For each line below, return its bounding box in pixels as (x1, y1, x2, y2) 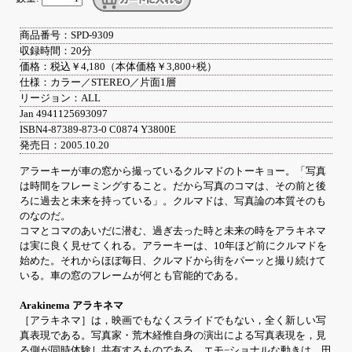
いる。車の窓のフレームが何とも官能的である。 (20, 270, 244, 282)
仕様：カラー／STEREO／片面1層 (20, 77, 176, 89)
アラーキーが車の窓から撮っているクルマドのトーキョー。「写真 (20, 166, 326, 178)
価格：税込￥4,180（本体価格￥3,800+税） (20, 61, 217, 73)
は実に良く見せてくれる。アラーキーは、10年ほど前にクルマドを (20, 240, 327, 252)
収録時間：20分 (20, 46, 92, 57)
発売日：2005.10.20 (20, 140, 109, 152)
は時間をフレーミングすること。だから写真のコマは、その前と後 (20, 181, 326, 192)
